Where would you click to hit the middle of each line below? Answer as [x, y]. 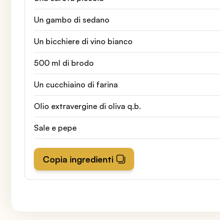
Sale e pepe [55, 127]
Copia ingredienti [78, 159]
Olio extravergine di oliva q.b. [87, 106]
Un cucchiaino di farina [76, 84]
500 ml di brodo [64, 63]
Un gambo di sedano [71, 19]
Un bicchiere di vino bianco [83, 41]
